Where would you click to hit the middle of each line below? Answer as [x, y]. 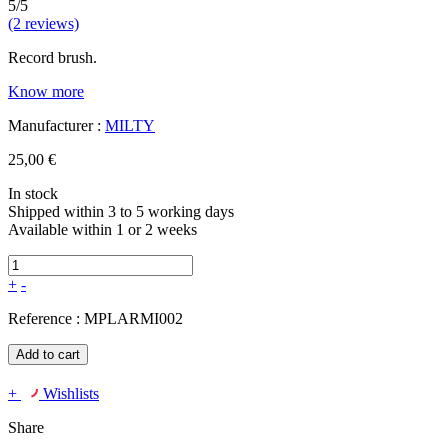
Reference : [46, 319]
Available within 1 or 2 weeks [102, 230]
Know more [46, 92]
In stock [33, 194]
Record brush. [52, 58]
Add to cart [48, 355]
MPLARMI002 [133, 319]
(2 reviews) [43, 24]
